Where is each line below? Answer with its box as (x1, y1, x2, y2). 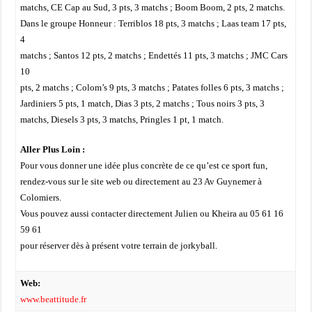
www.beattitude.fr (19, 294, 86, 304)
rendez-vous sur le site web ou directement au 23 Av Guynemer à (19, 176, 262, 187)
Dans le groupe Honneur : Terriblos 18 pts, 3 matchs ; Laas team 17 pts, (19, 18, 286, 29)
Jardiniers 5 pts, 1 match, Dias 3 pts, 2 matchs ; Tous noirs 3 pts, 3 (19, 98, 265, 109)
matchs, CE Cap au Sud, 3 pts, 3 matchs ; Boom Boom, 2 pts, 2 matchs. (19, 2, 285, 13)
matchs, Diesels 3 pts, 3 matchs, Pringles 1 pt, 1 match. (19, 114, 224, 125)
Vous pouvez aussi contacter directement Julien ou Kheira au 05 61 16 (19, 208, 283, 219)
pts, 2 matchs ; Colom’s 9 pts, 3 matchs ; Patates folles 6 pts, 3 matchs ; (19, 82, 284, 93)
